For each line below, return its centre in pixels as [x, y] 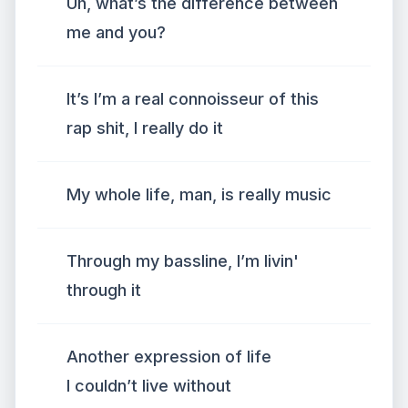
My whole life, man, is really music [199, 194]
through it [104, 290]
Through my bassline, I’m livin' [183, 261]
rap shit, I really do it [145, 128]
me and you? [116, 32]
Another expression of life [169, 357]
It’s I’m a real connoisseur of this [193, 99]
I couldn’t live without [149, 386]
